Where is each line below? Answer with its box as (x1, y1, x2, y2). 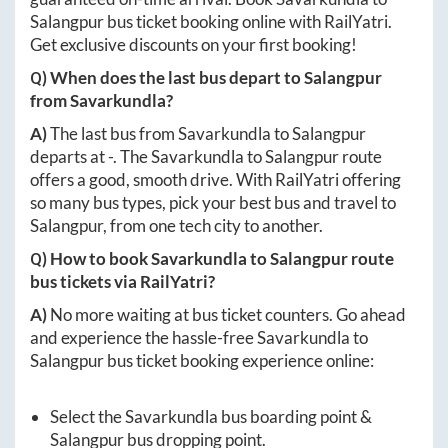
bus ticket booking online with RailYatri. (104, 11, 392, 33)
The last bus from (50, 123, 178, 145)
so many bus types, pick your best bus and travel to (30, 192, 396, 214)
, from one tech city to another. (103, 215, 323, 237)
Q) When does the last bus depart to (30, 67, 304, 89)
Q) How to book (30, 248, 151, 270)
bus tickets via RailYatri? (30, 271, 215, 293)
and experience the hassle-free (30, 327, 257, 349)
